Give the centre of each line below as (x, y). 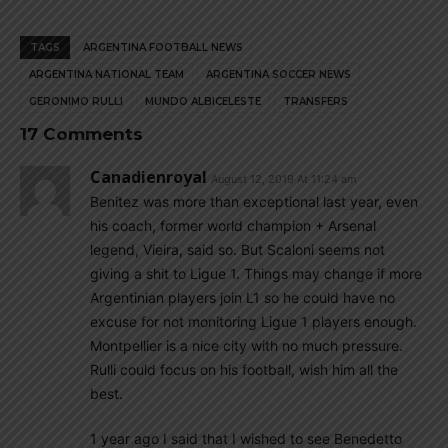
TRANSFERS (315, 101)
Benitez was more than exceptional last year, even (254, 201)
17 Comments (81, 134)
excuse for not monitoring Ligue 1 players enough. (253, 321)
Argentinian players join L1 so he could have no (242, 297)
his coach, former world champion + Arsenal (233, 225)
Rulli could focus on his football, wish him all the (244, 369)
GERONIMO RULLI (76, 101)
